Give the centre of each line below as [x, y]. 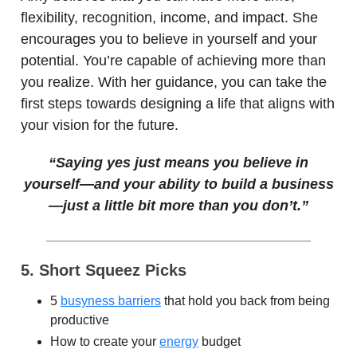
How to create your [105, 341]
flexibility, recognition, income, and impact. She [169, 17]
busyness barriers [111, 300]
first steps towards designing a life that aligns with [178, 103]
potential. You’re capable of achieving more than [173, 60]
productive [80, 320]
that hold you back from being [245, 300]
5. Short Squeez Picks [104, 270]
